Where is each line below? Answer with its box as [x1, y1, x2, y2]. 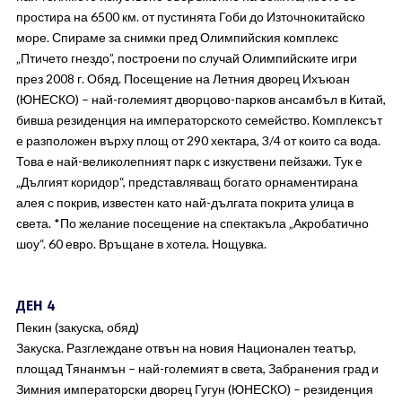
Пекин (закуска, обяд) [15, 319, 139, 335]
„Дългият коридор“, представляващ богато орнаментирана [15, 174, 358, 189]
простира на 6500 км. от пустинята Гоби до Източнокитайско [15, 9, 365, 24]
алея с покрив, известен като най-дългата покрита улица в [15, 195, 354, 210]
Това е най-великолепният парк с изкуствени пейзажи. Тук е [15, 153, 363, 169]
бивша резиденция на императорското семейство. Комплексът [15, 112, 382, 127]
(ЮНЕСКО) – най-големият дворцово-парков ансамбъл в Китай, [15, 92, 386, 107]
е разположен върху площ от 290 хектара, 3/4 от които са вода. [15, 133, 380, 148]
